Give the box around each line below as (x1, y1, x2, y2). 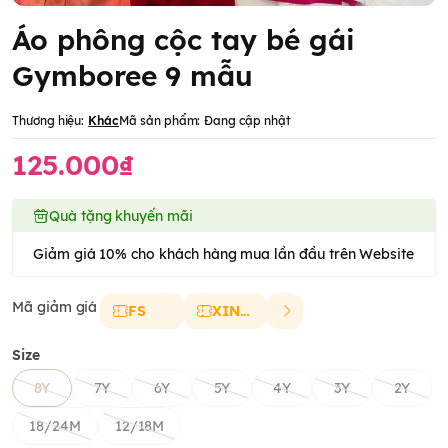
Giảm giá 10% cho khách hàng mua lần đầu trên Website (33, 245, 415, 263)
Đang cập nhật (204, 113, 291, 128)
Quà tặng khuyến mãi (48, 207, 193, 225)
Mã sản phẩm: (119, 113, 201, 128)
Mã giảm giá (12, 298, 98, 316)
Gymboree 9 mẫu (12, 58, 254, 93)
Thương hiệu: (12, 113, 85, 128)
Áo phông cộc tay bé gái (12, 22, 355, 57)
